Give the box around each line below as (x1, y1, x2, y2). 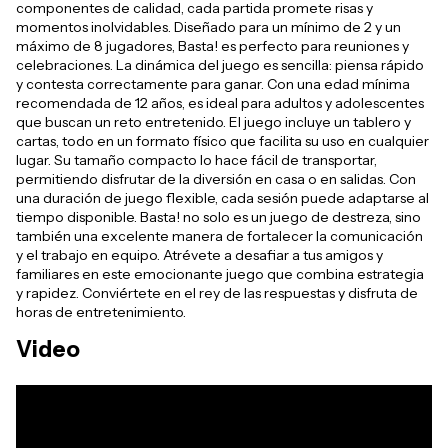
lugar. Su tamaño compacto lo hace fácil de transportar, (16, 151, 377, 170)
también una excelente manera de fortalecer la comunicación (16, 227, 423, 246)
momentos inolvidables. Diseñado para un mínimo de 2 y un (16, 18, 401, 37)
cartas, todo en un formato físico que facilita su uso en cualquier (16, 132, 429, 151)
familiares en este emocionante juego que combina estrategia (16, 265, 424, 284)
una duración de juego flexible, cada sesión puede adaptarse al (16, 189, 429, 208)
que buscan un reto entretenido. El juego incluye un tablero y (16, 113, 411, 132)
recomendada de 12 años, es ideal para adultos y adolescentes (16, 94, 424, 113)
